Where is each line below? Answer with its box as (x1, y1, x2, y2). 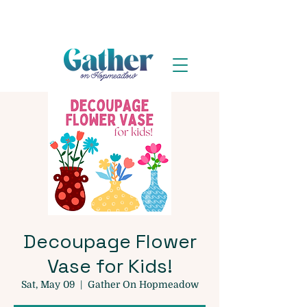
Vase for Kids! (47, 254, 173, 278)
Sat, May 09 (21, 279, 75, 290)
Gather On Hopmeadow (87, 279, 199, 290)
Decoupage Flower (23, 229, 197, 254)
